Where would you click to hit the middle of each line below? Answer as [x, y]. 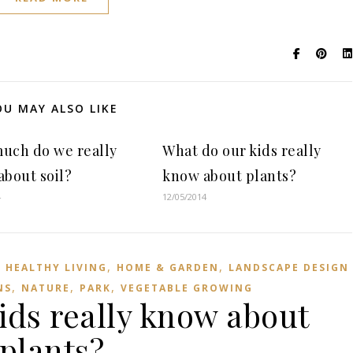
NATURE [46, 288]
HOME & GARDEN [168, 268]
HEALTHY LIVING [56, 268]
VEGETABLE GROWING [187, 288]
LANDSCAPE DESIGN [289, 268]
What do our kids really [242, 150]
